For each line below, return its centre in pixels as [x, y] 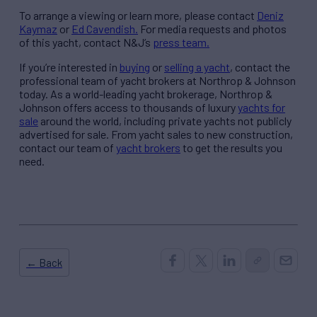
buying [135, 67]
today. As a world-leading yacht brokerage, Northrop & [146, 94]
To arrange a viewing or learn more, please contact [138, 16]
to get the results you [231, 148]
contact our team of [68, 148]
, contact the [260, 67]
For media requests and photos [212, 29]
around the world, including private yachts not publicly [165, 121]
